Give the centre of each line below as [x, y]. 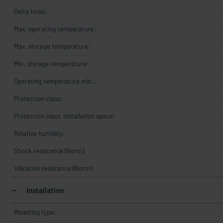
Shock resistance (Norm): [50, 151]
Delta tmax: [30, 11]
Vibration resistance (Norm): [54, 168]
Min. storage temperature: [51, 64]
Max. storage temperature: [52, 46]
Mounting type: [35, 212]
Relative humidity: [39, 133]
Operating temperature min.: [55, 81]
